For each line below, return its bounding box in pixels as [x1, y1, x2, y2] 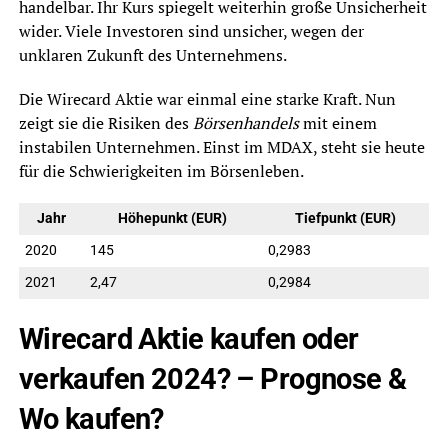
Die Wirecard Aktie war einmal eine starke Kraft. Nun [18, 88, 396, 110]
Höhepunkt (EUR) [118, 210, 228, 227]
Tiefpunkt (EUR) [294, 210, 396, 227]
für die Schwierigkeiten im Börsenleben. [18, 160, 304, 182]
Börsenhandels [192, 112, 299, 134]
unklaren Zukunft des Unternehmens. [18, 44, 287, 66]
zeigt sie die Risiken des [18, 112, 193, 134]
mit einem [298, 112, 377, 134]
